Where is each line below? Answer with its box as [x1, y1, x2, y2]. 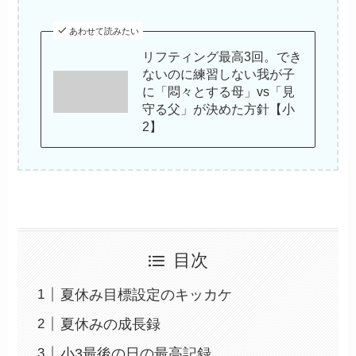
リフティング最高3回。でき [142, 49, 303, 64]
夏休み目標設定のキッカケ [60, 286, 233, 303]
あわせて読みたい [68, 26, 139, 37]
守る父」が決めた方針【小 [142, 102, 296, 117]
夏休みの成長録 [60, 315, 161, 332]
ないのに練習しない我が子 [142, 67, 296, 82]
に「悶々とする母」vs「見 [142, 84, 296, 99]
